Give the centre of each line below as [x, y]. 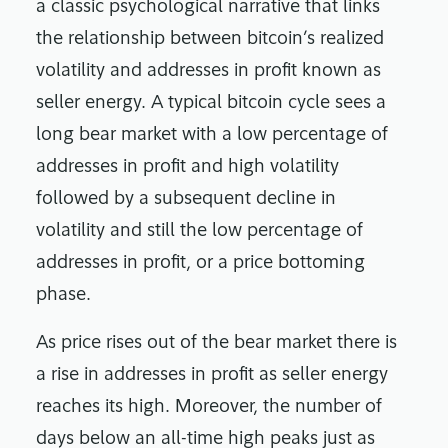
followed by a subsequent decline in [186, 200]
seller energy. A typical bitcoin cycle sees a [211, 104]
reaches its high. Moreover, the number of [209, 408]
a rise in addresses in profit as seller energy [212, 376]
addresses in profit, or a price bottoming [200, 264]
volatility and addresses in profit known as [208, 72]
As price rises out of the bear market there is [216, 344]
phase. [63, 296]
